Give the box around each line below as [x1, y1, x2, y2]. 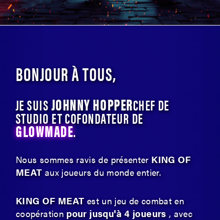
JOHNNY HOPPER [51, 93, 133, 115]
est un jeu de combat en [84, 194, 185, 207]
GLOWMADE [16, 120, 74, 141]
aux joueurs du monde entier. [44, 166, 161, 178]
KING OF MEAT [16, 194, 84, 207]
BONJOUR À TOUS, [16, 60, 117, 86]
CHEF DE [133, 94, 169, 114]
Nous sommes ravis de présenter [16, 153, 152, 165]
